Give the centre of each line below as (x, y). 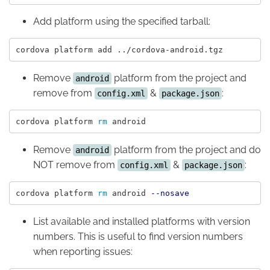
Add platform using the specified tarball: (122, 22)
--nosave (170, 193)
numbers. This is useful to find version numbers (138, 237)
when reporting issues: (83, 252)
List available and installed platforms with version (142, 222)
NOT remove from (75, 165)
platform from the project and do (186, 150)
